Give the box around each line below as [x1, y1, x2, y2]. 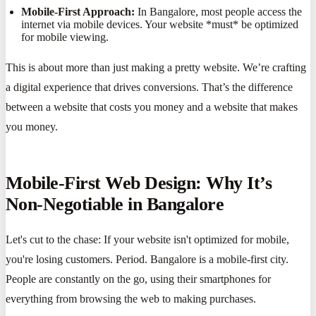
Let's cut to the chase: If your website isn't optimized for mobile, [6, 233, 289, 246]
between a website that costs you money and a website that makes [6, 100, 298, 113]
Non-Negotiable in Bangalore [6, 193, 224, 214]
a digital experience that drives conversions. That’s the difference [6, 80, 293, 93]
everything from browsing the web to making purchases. [6, 293, 256, 305]
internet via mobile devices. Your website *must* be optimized [21, 18, 299, 30]
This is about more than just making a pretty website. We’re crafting [6, 61, 306, 73]
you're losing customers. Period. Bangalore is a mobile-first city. [6, 253, 288, 266]
